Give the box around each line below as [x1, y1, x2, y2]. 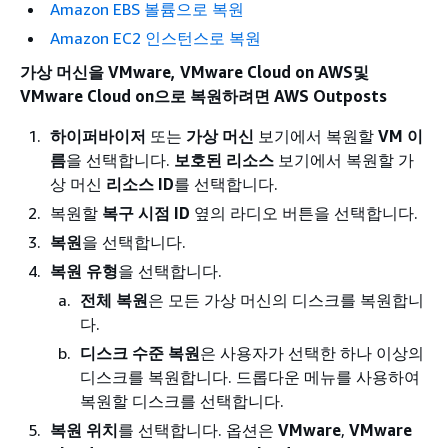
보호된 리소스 [174, 150, 274, 170]
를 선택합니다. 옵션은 [118, 420, 278, 440]
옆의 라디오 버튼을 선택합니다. [190, 203, 418, 223]
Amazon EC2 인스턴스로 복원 [50, 28, 261, 48]
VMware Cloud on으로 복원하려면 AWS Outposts [20, 86, 387, 106]
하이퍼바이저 [50, 126, 146, 146]
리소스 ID [106, 174, 174, 194]
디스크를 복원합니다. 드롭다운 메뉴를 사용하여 [80, 367, 420, 387]
